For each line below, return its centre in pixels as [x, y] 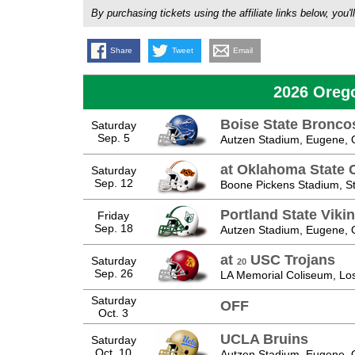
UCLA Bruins [264, 339]
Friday [113, 215]
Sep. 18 [113, 228]
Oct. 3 [113, 313]
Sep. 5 [113, 137]
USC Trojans [290, 260]
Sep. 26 [113, 273]
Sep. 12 [113, 183]
